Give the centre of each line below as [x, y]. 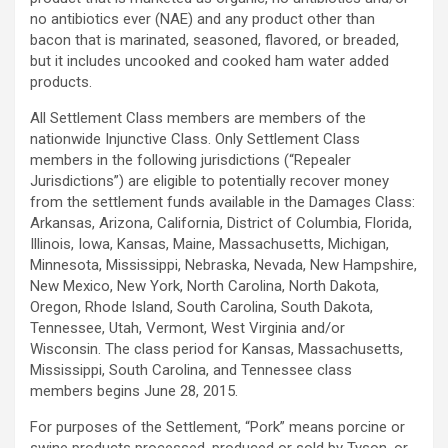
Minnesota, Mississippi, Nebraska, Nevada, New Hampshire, [223, 265]
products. [61, 82]
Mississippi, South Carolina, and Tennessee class [191, 370]
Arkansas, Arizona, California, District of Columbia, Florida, [221, 223]
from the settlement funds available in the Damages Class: [222, 202]
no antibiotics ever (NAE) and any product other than [202, 19]
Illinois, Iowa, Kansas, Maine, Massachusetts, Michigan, [209, 244]
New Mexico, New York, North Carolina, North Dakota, [204, 286]
